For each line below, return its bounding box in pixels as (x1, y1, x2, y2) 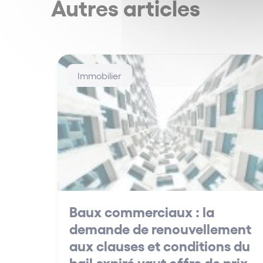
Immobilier (77, 70, 122, 81)
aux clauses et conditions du (69, 237, 250, 254)
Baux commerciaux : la (69, 203, 214, 220)
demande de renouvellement (69, 220, 251, 237)
